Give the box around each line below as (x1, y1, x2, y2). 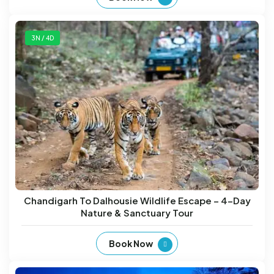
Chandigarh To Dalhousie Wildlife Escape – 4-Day (23, 194, 251, 207)
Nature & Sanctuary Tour (81, 207, 193, 219)
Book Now (109, 238, 153, 250)
